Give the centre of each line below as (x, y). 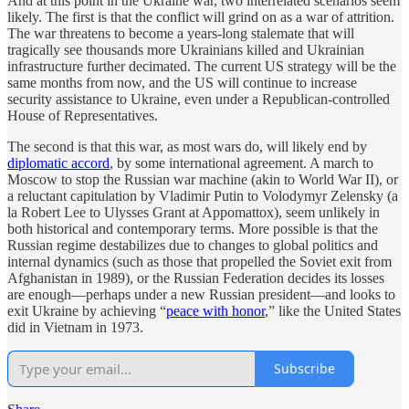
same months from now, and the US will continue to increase (182, 82)
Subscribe (304, 369)
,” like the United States (333, 310)
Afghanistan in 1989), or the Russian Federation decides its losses (196, 278)
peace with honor (215, 310)
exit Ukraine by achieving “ (87, 310)
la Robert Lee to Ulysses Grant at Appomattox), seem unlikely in (194, 212)
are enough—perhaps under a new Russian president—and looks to (201, 294)
